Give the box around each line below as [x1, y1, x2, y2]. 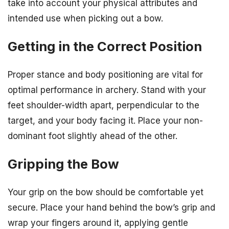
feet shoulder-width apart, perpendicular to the [8, 100, 199, 110]
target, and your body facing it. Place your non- [8, 115, 203, 126]
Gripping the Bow [8, 156, 119, 172]
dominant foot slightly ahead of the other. [8, 130, 177, 141]
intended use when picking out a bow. [8, 13, 163, 24]
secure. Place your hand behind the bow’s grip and [8, 202, 215, 213]
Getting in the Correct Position [8, 38, 202, 54]
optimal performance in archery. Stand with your [8, 84, 206, 95]
